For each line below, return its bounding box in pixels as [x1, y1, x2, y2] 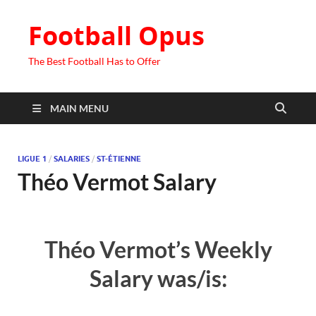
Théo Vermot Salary [18, 168, 217, 195]
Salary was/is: [89, 264, 227, 292]
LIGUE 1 [18, 154, 47, 164]
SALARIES [54, 154, 90, 164]
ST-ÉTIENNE [97, 154, 141, 164]
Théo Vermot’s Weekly [44, 235, 272, 263]
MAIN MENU [50, 102, 109, 114]
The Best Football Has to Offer [28, 55, 161, 67]
